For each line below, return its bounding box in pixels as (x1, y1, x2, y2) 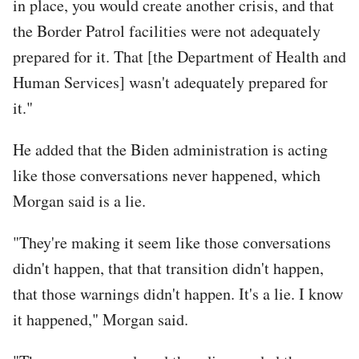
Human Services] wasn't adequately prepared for (13, 71, 328, 93)
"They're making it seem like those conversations (13, 231, 331, 253)
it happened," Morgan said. (13, 308, 188, 330)
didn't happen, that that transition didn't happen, (13, 256, 324, 279)
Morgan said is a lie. (13, 189, 146, 212)
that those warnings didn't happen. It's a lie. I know (13, 282, 343, 305)
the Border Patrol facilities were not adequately (13, 19, 321, 42)
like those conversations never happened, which (13, 163, 321, 186)
